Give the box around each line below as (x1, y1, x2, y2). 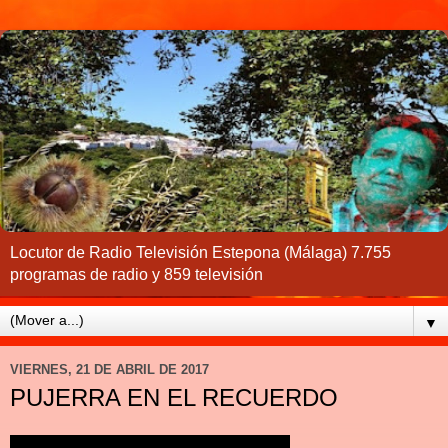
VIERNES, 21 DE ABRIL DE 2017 (10, 362, 209, 378)
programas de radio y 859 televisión (10, 265, 263, 283)
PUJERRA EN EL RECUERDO (10, 383, 338, 411)
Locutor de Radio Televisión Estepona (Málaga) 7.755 (10, 243, 391, 261)
